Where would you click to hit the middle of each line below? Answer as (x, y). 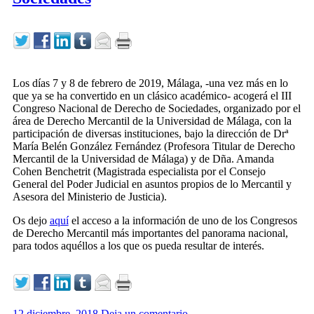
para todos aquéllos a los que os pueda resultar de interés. (138, 245)
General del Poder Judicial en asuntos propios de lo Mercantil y (152, 184)
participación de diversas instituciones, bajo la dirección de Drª (150, 133)
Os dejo (31, 220)
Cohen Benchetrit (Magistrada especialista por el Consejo (139, 171)
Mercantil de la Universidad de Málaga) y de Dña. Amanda (143, 158)
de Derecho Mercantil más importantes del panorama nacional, (150, 233)
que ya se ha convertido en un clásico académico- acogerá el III (152, 95)
